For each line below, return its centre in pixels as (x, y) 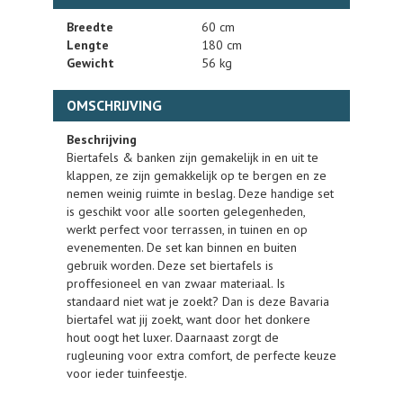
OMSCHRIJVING (114, 105)
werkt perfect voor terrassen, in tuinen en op (187, 229)
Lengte (88, 45)
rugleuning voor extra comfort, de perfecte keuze (201, 355)
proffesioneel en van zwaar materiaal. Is (176, 283)
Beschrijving (102, 139)
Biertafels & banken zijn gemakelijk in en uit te (193, 157)
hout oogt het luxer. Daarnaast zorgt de (173, 337)
